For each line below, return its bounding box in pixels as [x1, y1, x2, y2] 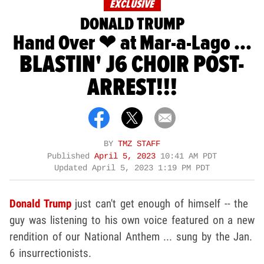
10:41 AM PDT [160, 151, 217, 161]
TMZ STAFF [118, 139, 160, 148]
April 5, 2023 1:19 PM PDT [92, 163, 210, 173]
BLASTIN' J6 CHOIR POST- [19, 49, 245, 80]
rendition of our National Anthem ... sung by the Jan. [9, 229, 253, 243]
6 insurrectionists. [9, 246, 91, 260]
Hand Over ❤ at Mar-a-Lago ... [12, 30, 252, 57]
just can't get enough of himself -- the [71, 196, 249, 210]
